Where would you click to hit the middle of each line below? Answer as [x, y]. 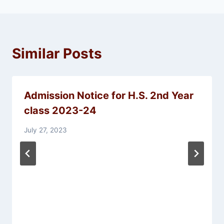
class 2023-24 [60, 111]
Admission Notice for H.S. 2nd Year [109, 96]
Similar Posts [57, 54]
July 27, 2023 [45, 130]
